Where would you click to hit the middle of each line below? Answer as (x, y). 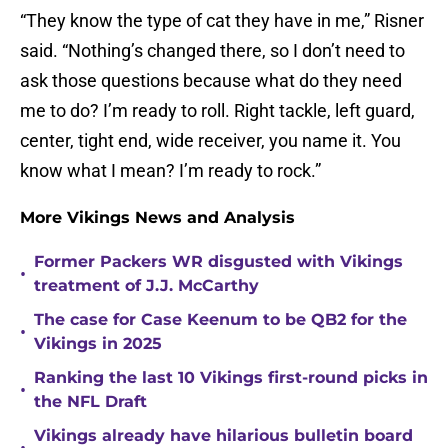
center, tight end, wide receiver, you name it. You (210, 141)
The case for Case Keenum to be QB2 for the (220, 320)
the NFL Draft (90, 402)
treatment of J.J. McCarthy (146, 286)
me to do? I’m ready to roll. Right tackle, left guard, (217, 111)
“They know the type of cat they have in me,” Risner (222, 21)
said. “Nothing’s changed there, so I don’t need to (212, 51)
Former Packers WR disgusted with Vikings (218, 262)
